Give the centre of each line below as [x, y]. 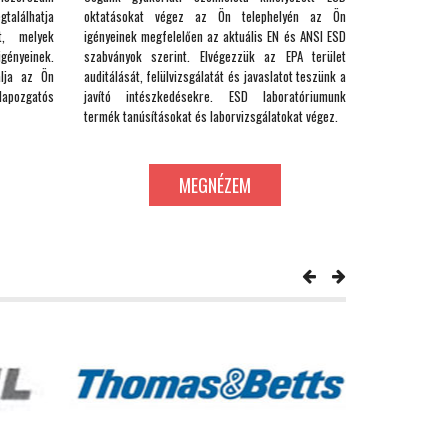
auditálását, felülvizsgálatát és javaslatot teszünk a [214, 75]
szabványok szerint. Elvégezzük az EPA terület [214, 55]
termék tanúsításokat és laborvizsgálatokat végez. [210, 115]
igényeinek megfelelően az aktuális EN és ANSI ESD [214, 35]
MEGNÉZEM [214, 184]
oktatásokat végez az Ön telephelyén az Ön [214, 15]
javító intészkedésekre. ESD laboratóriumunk [214, 95]
